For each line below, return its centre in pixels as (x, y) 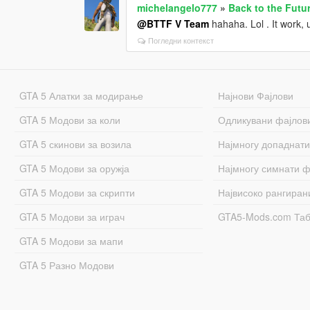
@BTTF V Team (173, 23)
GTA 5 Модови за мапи (71, 240)
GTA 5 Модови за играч (72, 216)
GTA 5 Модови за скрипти (77, 192)
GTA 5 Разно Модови (66, 265)
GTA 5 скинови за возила (75, 144)
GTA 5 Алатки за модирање (81, 95)
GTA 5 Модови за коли (70, 119)
